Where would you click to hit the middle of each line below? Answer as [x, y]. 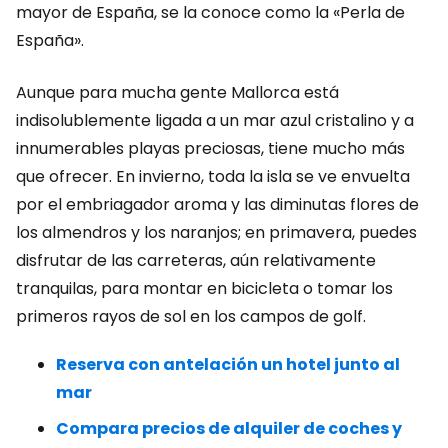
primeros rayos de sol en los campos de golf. [191, 316]
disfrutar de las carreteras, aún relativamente [196, 260]
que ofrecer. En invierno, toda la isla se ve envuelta [213, 176]
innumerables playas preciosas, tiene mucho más [210, 148]
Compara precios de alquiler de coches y [229, 428]
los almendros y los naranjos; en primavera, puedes [216, 232]
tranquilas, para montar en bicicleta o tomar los [204, 288]
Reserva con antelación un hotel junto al [228, 364]
